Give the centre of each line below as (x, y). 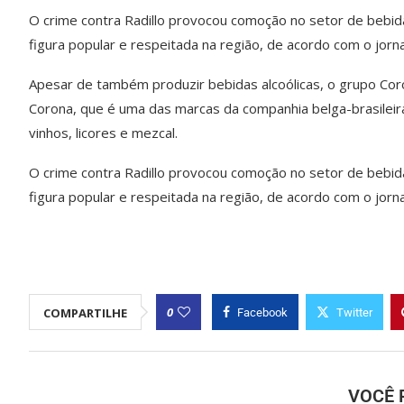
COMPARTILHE (85, 313)
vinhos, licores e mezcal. (103, 133)
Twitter (354, 313)
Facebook (262, 313)
